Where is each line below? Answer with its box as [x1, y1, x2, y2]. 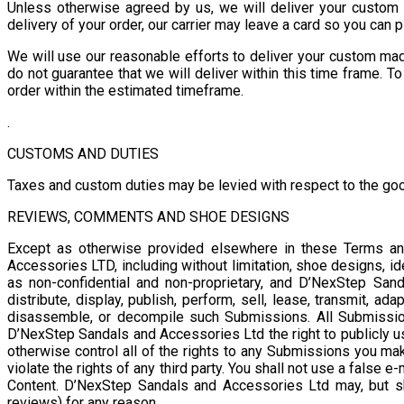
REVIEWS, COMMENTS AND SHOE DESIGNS [7, 207, 289, 225]
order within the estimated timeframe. [7, 81, 243, 99]
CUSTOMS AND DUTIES [7, 144, 159, 162]
